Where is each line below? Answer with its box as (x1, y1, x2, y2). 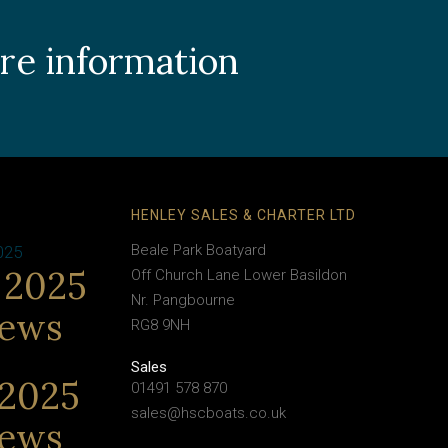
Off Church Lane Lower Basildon (131, 266, 351, 285)
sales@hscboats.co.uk (131, 404, 286, 423)
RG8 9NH (131, 316, 190, 335)
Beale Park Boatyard (131, 241, 266, 260)
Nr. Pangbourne (131, 291, 235, 310)
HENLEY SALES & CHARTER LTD (131, 207, 356, 224)
